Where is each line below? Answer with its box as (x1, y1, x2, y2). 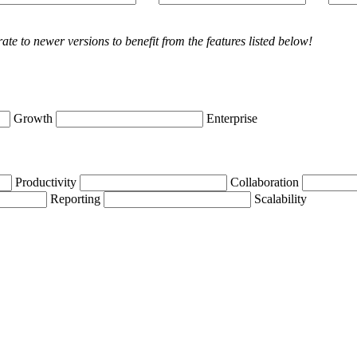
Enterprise (206, 111, 257, 125)
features (206, 34, 245, 49)
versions (68, 34, 109, 49)
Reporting (50, 191, 100, 206)
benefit (125, 34, 159, 49)
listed (249, 34, 275, 49)
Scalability (254, 191, 307, 206)
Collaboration (230, 175, 299, 189)
